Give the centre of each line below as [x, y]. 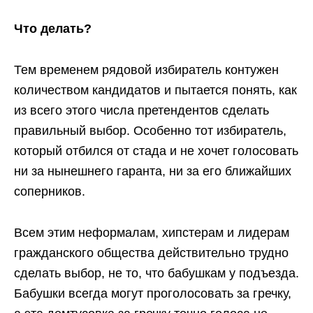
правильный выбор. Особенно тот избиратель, [150, 130]
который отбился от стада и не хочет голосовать [156, 151]
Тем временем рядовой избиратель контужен [146, 70]
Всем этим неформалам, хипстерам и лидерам [152, 232]
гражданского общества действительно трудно [151, 253]
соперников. [50, 191]
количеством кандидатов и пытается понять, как [155, 90]
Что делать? [53, 28]
